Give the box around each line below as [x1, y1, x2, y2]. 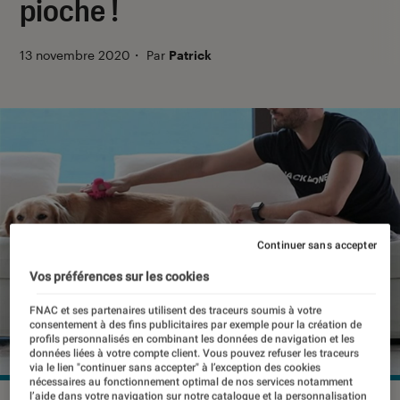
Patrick [169, 47, 212, 63]
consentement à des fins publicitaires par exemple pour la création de [29, 318, 362, 331]
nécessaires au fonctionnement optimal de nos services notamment [29, 375, 354, 388]
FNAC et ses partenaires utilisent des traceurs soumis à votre [29, 304, 322, 317]
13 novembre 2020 [20, 47, 130, 63]
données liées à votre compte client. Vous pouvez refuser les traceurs [29, 346, 360, 360]
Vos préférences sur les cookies [29, 269, 210, 284]
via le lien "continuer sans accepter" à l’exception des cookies [29, 361, 321, 374]
